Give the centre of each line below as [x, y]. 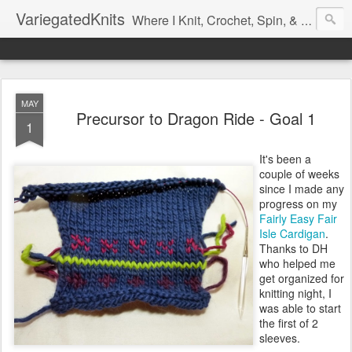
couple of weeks [299, 174]
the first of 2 [289, 323]
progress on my [298, 203]
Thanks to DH [293, 248]
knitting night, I [295, 293]
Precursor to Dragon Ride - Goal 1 [196, 118]
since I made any [302, 189]
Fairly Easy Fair [298, 218]
